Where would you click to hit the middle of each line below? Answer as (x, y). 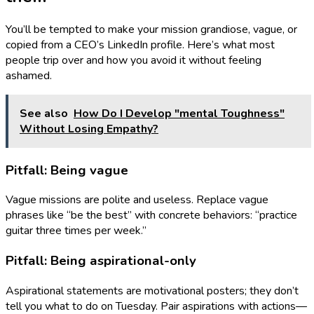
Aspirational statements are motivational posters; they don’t (152, 291)
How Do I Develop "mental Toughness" (179, 114)
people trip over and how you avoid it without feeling (134, 60)
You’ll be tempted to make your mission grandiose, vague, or (151, 29)
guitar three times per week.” (76, 231)
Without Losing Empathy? (89, 129)
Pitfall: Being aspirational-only (101, 261)
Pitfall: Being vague (67, 170)
